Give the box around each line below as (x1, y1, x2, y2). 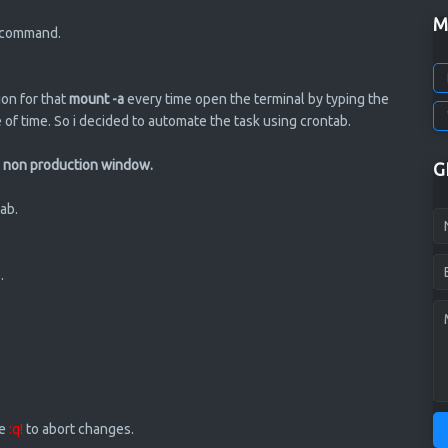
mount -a (68, 91, 124, 107)
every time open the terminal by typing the (123, 91, 389, 107)
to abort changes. (22, 421, 134, 437)
